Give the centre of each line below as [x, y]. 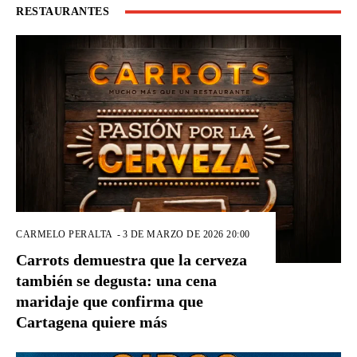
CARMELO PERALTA [65, 235]
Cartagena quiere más [92, 322]
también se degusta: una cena [116, 281]
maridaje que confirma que [110, 302]
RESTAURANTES [63, 12]
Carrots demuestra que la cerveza [131, 260]
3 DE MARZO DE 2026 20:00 [186, 235]
